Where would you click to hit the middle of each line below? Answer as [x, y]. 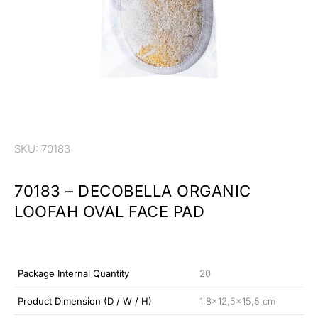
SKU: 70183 [42, 149]
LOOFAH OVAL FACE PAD [109, 212]
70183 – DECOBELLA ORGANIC [133, 191]
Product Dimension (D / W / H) [85, 301]
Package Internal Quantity [73, 273]
